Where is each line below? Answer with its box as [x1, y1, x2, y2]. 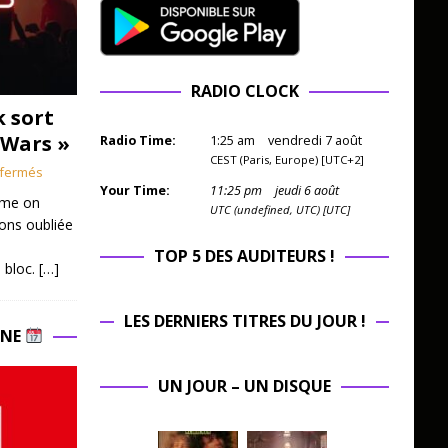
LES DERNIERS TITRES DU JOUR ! [123, 310, 366, 333]
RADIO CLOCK [190, 80, 299, 103]
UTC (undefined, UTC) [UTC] [209, 202, 350, 218]
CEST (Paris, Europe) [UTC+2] [209, 152, 364, 168]
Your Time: [99, 182, 170, 200]
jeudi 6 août [274, 182, 339, 200]
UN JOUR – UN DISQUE [158, 375, 332, 398]
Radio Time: [99, 132, 176, 150]
